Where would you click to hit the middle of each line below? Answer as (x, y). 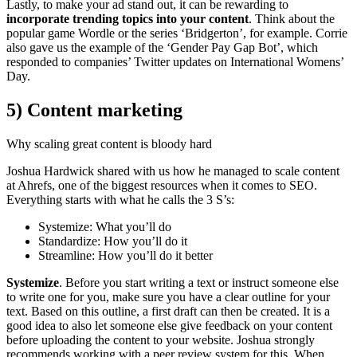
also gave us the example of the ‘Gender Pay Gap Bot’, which (162, 48)
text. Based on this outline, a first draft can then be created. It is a (168, 312)
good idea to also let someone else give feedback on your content (169, 326)
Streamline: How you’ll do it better (126, 256)
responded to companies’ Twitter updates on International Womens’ (175, 62)
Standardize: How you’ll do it (113, 241)
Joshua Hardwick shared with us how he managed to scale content (173, 171)
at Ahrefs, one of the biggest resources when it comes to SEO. (162, 186)
